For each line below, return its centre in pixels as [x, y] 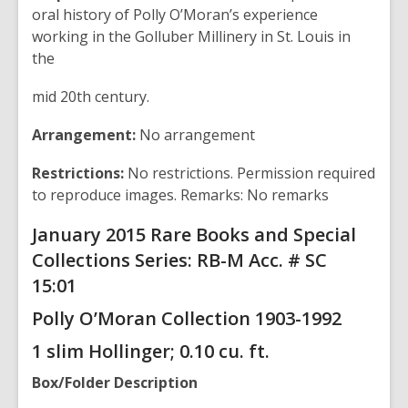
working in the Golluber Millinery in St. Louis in [191, 36]
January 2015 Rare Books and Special [194, 235]
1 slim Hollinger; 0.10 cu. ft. [153, 351]
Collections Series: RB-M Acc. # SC [179, 260]
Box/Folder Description [117, 382]
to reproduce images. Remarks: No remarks [180, 195]
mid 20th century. [92, 97]
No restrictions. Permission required [250, 173]
